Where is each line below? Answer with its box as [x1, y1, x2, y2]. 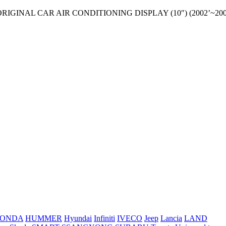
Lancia [160, 214, 182, 223]
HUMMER [25, 214, 62, 223]
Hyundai [64, 214, 92, 223]
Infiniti [94, 214, 115, 223]
